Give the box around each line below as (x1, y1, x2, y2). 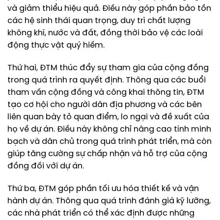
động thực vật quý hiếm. (7, 41, 105, 50)
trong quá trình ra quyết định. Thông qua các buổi (7, 76, 206, 85)
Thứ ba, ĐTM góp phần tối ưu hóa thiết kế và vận (7, 184, 199, 193)
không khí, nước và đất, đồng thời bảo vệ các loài (7, 29, 203, 38)
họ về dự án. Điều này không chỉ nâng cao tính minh (7, 125, 211, 134)
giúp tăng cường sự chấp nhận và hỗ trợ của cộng (7, 150, 207, 159)
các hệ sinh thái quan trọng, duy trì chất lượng (7, 17, 191, 26)
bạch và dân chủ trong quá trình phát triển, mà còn (7, 137, 212, 146)
